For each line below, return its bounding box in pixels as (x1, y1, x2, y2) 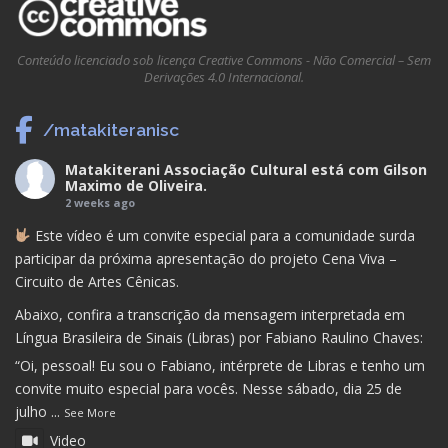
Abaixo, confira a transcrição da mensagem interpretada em (15, 305, 405, 325)
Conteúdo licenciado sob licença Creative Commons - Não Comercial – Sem (17, 51, 431, 70)
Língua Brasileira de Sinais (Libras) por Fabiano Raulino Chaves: (15, 328, 423, 348)
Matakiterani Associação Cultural (65, 160, 307, 180)
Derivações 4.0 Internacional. (144, 68, 304, 87)
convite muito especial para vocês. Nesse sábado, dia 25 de (15, 379, 402, 399)
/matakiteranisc (43, 119, 179, 140)
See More (64, 405, 116, 421)
